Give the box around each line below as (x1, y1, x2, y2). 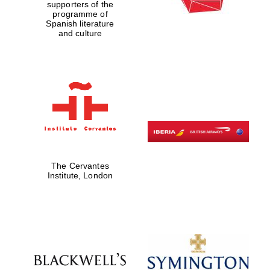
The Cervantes (51, 160, 109, 171)
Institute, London (48, 170, 113, 180)
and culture (58, 28, 102, 39)
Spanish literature (46, 19, 115, 29)
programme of (52, 9, 108, 19)
